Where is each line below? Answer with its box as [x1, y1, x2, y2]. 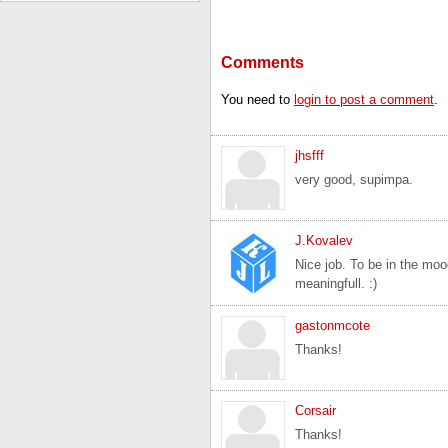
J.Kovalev [295, 232, 353, 248]
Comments [221, 53, 304, 71]
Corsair [295, 402, 336, 418]
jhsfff [295, 147, 324, 163]
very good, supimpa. [295, 171, 413, 187]
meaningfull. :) [295, 275, 377, 291]
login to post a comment [294, 91, 434, 107]
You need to [221, 91, 294, 107]
